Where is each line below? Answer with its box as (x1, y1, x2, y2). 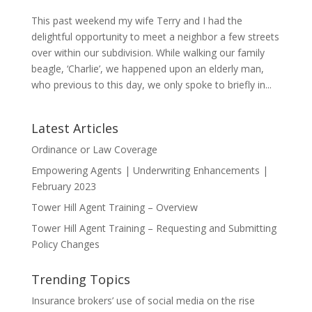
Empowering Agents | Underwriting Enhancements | (31, 164, 268, 178)
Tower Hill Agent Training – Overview (31, 201, 198, 214)
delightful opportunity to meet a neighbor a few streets (31, 30, 279, 44)
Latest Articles (31, 120, 118, 137)
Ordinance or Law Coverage (31, 143, 157, 157)
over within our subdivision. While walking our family (31, 46, 265, 60)
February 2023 (31, 180, 96, 194)
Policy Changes (31, 237, 100, 251)
